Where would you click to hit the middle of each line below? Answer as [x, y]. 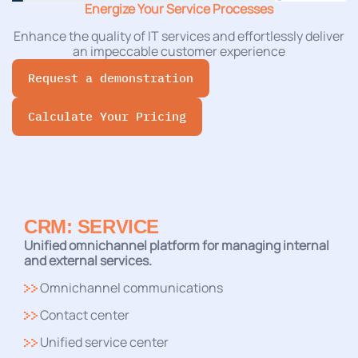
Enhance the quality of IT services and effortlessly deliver [179, 36]
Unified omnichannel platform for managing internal [177, 245]
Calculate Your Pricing [107, 116]
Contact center [84, 314]
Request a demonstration [111, 78]
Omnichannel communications [130, 287]
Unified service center [103, 342]
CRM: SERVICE [91, 226]
